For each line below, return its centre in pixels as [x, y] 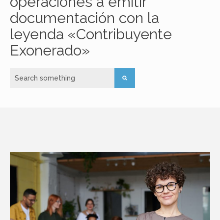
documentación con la [84, 18]
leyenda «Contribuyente [91, 34]
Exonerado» [50, 50]
